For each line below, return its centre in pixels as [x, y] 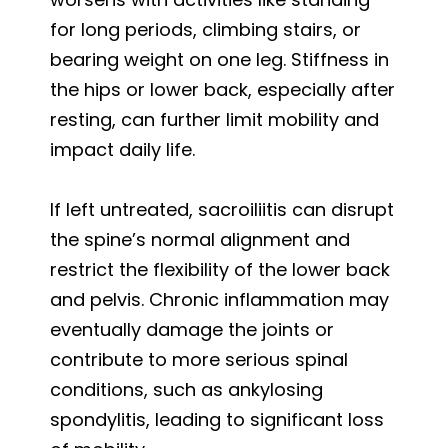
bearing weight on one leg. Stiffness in [219, 59]
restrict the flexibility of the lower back [220, 269]
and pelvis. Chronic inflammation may [219, 299]
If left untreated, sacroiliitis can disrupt [222, 209]
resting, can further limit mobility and [214, 119]
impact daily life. [122, 149]
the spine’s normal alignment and [200, 239]
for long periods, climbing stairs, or [205, 29]
